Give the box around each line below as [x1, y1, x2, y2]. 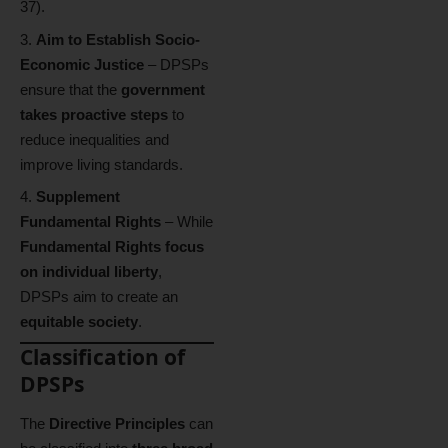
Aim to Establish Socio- [36, 30, 200, 48]
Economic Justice [20, 55, 144, 73]
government [121, 80, 205, 98]
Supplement [36, 188, 120, 205]
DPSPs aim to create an [20, 288, 178, 305]
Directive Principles [49, 415, 185, 432]
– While [161, 213, 213, 230]
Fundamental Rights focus [20, 238, 204, 255]
